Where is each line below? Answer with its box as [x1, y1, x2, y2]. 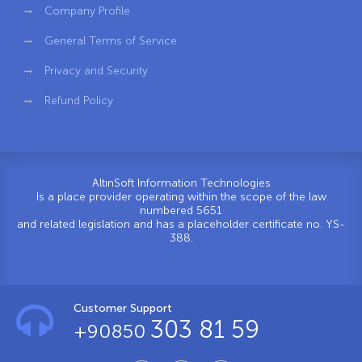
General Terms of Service [44, 33, 177, 48]
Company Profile [44, 3, 130, 18]
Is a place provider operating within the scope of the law [36, 189, 326, 204]
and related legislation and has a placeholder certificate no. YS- [17, 217, 345, 231]
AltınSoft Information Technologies [91, 175, 271, 190]
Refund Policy [44, 93, 113, 107]
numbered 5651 [140, 203, 222, 217]
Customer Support [74, 301, 172, 315]
